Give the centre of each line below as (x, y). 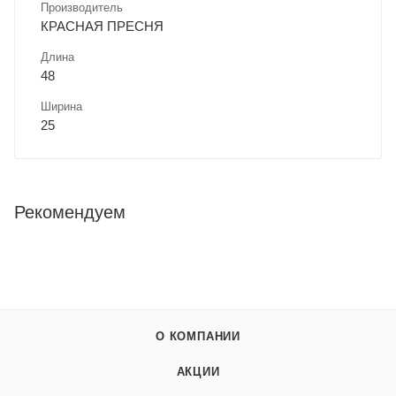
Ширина (61, 106)
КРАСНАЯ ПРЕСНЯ (102, 26)
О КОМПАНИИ (198, 336)
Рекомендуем (70, 212)
